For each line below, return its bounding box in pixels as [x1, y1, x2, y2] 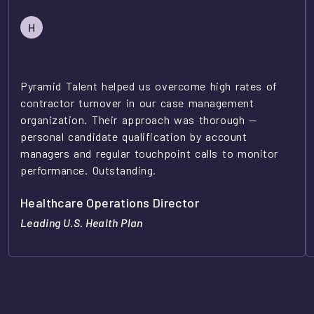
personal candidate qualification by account [20, 130, 247, 144]
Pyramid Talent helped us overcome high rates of [20, 79, 278, 93]
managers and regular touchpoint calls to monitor [20, 146, 278, 161]
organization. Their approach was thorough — [20, 113, 257, 127]
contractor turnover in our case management [20, 96, 254, 110]
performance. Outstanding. [20, 163, 156, 177]
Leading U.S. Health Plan [20, 216, 143, 230]
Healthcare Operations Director [20, 195, 199, 211]
